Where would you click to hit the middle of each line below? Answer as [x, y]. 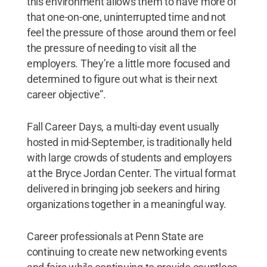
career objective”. [66, 94]
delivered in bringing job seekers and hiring [123, 189]
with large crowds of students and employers [129, 158]
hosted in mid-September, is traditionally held [129, 142]
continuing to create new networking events [127, 252]
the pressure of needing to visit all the [111, 48]
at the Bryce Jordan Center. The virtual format [131, 173]
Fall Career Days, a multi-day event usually [123, 127]
